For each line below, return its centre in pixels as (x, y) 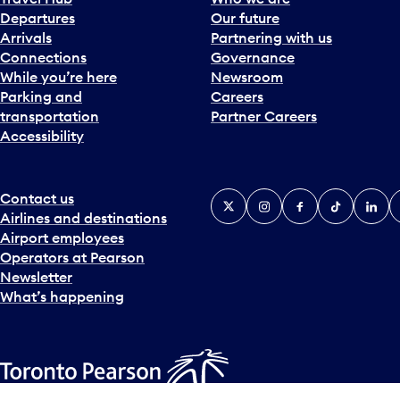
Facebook (316, 198)
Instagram (281, 198)
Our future (245, 18)
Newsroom (247, 77)
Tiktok (339, 198)
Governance (253, 57)
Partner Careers (264, 116)
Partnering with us (271, 37)
